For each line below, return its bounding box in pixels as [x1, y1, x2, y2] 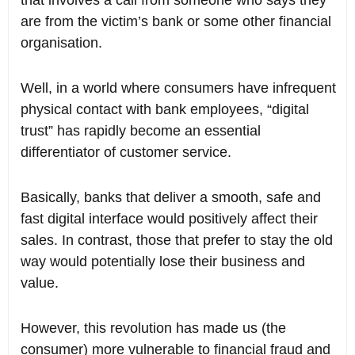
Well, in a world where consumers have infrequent [21, 80, 336, 97]
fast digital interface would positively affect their [21, 211, 318, 227]
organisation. [21, 35, 102, 52]
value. [21, 275, 59, 292]
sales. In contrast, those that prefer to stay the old [21, 232, 333, 249]
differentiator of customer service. [21, 144, 235, 161]
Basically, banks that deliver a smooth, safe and [21, 189, 321, 206]
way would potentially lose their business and [21, 254, 305, 270]
